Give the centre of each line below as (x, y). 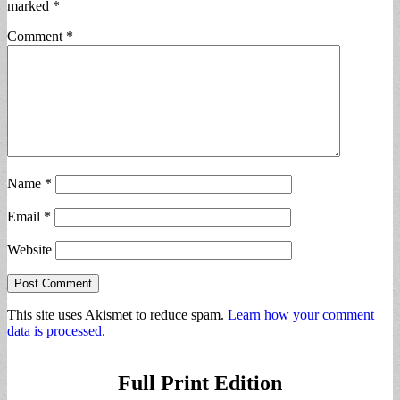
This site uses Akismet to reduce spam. (117, 315)
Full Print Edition (200, 383)
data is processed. (56, 331)
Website (29, 250)
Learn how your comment (301, 315)
